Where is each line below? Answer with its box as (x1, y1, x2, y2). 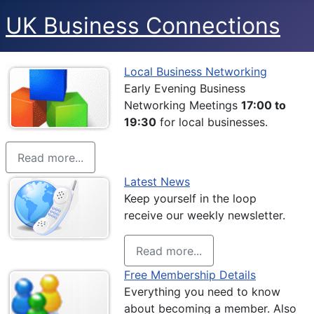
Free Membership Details (124, 268, 256, 282)
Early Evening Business (124, 81, 245, 95)
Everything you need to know (124, 285, 280, 299)
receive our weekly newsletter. (124, 208, 285, 223)
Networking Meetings (124, 98, 241, 112)
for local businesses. (156, 115, 268, 129)
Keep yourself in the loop (124, 191, 257, 206)
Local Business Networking (124, 64, 267, 78)
